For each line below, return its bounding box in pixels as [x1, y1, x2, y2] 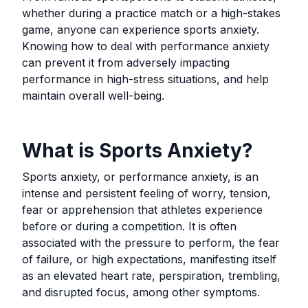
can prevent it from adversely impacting [22, 56, 230, 69]
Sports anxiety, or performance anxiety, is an [22, 170, 258, 184]
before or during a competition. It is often [22, 219, 236, 233]
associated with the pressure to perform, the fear [22, 236, 280, 250]
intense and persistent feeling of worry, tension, [22, 186, 271, 200]
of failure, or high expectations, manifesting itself [22, 252, 276, 266]
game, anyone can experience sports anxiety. [22, 23, 259, 36]
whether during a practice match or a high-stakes [22, 6, 280, 20]
